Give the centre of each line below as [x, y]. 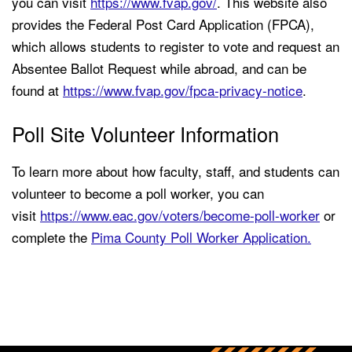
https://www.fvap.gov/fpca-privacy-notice [183, 90]
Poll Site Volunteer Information [145, 134]
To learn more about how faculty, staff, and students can [176, 171]
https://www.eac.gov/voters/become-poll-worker [180, 215]
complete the [51, 237]
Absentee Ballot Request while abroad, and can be [159, 68]
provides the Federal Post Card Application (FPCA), [163, 24]
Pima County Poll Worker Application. [201, 237]
